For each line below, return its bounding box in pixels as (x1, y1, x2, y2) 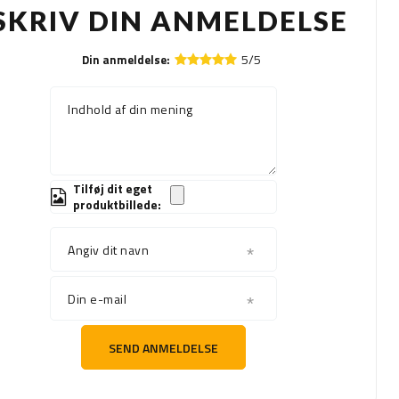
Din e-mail (68, 289, 127, 309)
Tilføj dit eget (73, 179, 153, 199)
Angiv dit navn (68, 240, 150, 260)
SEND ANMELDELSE (109, 338, 219, 357)
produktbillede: (73, 195, 162, 215)
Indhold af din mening (68, 100, 193, 119)
